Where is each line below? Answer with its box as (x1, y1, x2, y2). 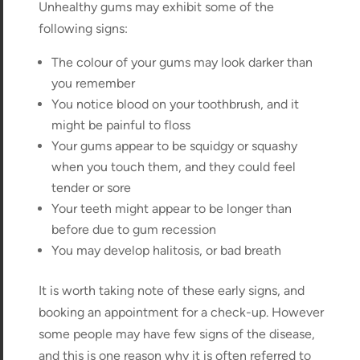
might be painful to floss (51, 117, 191, 133)
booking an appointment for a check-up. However (39, 304, 325, 320)
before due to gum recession (51, 221, 217, 237)
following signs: (39, 20, 129, 36)
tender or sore (51, 179, 132, 195)
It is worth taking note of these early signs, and (39, 282, 305, 298)
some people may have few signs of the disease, (39, 325, 316, 342)
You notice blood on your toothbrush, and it (51, 96, 300, 112)
